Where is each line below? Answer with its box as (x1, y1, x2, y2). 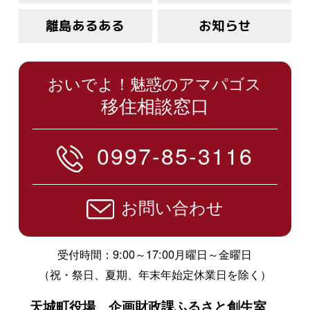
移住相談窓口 (100, 92, 209, 118)
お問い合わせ (121, 195, 224, 219)
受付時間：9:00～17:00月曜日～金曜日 (57, 246, 253, 263)
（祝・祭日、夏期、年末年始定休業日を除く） (38, 266, 271, 283)
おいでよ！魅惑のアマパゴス (48, 72, 262, 95)
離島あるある (46, 16, 125, 35)
